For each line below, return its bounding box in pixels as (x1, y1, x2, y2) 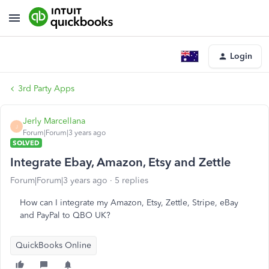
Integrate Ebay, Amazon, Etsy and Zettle (10, 155, 231, 169)
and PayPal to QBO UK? (20, 210, 110, 220)
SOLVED (13, 139, 40, 147)
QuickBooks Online (16, 240, 91, 250)
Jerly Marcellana (23, 116, 85, 126)
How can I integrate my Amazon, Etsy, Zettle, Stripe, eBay (20, 198, 238, 208)
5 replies (115, 175, 148, 186)
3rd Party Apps (18, 83, 74, 94)
